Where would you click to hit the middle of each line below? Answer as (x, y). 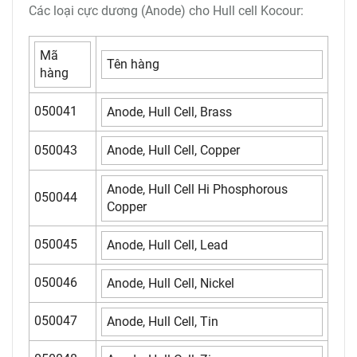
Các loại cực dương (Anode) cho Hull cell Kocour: (166, 10)
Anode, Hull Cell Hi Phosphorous (197, 189)
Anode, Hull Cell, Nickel (171, 283)
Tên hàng (133, 64)
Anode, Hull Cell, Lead (167, 245)
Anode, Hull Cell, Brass (169, 112)
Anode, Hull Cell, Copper (173, 150)
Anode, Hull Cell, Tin (163, 321)
